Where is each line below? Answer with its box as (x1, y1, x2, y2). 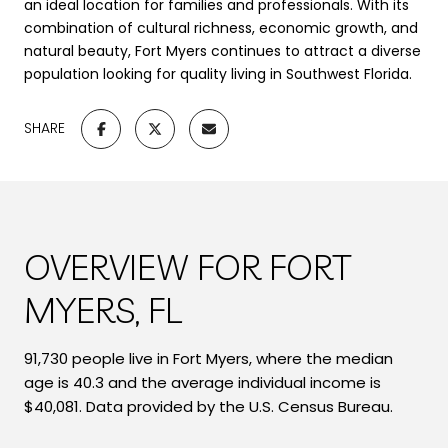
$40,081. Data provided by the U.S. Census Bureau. (24, 395, 393, 417)
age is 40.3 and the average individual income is (24, 371, 381, 393)
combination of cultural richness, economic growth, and (24, 17, 418, 38)
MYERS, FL (24, 286, 182, 332)
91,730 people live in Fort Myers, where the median (24, 347, 393, 369)
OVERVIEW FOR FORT (24, 243, 352, 289)
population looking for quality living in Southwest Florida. (24, 63, 412, 84)
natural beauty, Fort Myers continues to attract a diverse (24, 40, 421, 61)
